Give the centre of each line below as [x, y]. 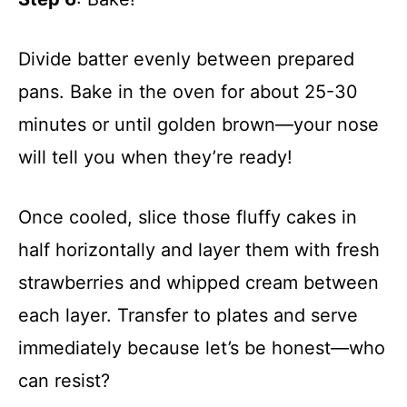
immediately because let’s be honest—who [202, 347]
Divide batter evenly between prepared [186, 59]
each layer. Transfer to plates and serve [188, 315]
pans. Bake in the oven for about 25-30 [188, 91]
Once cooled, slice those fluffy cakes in [188, 217]
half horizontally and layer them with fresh [199, 249]
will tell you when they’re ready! [155, 157]
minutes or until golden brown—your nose [199, 124]
